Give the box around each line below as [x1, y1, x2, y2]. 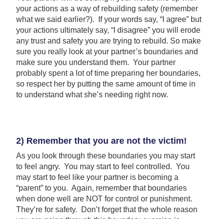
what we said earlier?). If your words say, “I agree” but [16, 15, 201, 23]
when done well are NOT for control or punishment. [16, 194, 194, 203]
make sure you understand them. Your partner [16, 58, 175, 66]
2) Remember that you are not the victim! [16, 135, 187, 146]
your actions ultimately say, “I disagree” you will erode [16, 25, 200, 34]
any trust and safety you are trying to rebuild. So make [16, 36, 201, 45]
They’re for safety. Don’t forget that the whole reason [16, 205, 197, 214]
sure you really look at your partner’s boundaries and [16, 47, 198, 56]
